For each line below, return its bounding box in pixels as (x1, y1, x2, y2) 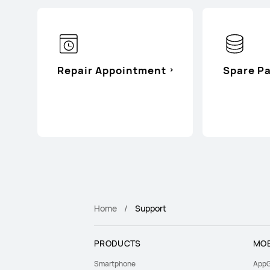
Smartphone (94, 258, 136, 269)
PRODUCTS (94, 237, 141, 249)
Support (135, 202, 166, 214)
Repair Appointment (57, 63, 167, 77)
